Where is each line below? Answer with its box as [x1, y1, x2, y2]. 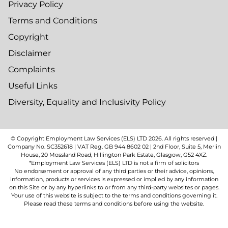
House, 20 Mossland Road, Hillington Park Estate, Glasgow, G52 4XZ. [21, 151, 207, 159]
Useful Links [8, 80, 58, 91]
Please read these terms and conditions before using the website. [24, 200, 204, 208]
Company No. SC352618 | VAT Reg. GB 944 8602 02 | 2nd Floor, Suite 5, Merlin [7, 143, 221, 151]
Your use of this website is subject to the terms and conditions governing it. [11, 192, 217, 199]
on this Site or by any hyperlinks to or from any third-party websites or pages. [9, 184, 219, 191]
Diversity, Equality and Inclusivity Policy [8, 97, 166, 107]
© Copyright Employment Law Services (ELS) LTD [11, 135, 149, 142]
